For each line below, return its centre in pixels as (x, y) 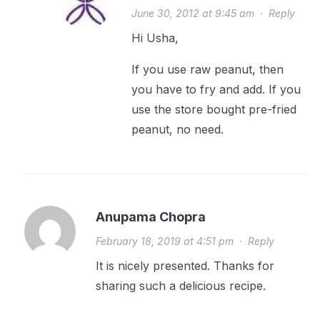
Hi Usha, (155, 37)
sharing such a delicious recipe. (180, 285)
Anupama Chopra (150, 216)
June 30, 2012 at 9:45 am (192, 13)
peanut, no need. (177, 129)
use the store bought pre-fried (214, 109)
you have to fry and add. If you (216, 89)
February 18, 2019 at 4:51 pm (164, 241)
